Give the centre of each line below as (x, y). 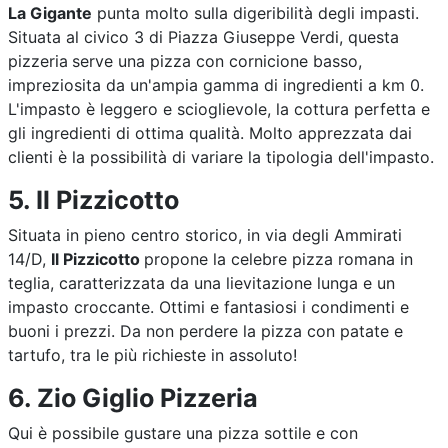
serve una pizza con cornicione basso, (217, 61)
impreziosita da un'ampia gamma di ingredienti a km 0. (216, 85)
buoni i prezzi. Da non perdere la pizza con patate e (205, 331)
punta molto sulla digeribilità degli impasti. (255, 13)
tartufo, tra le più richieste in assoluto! (152, 355)
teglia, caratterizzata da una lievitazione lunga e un (201, 283)
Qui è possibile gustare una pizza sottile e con (183, 433)
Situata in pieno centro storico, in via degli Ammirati (205, 235)
